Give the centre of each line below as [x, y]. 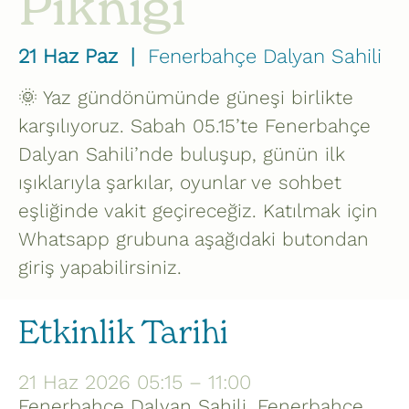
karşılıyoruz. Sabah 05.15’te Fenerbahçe [194, 126]
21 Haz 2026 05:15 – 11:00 [135, 382]
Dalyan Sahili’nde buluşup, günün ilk [182, 154]
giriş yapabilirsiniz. [100, 267]
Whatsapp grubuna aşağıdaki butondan [194, 239]
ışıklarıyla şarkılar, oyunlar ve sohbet [180, 182]
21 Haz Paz [68, 56]
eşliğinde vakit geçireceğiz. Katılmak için [198, 210]
